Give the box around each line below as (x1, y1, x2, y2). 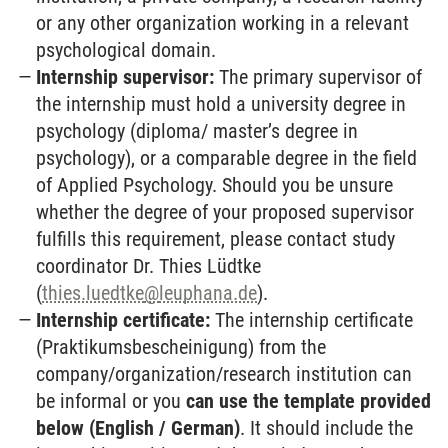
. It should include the (240, 416, 414, 441)
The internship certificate (210, 308, 414, 333)
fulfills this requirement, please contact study (36, 227, 396, 252)
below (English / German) (36, 416, 241, 441)
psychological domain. (36, 38, 217, 63)
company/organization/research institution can (36, 362, 413, 387)
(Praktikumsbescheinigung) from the (36, 335, 327, 360)
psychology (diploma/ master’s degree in (36, 119, 359, 144)
